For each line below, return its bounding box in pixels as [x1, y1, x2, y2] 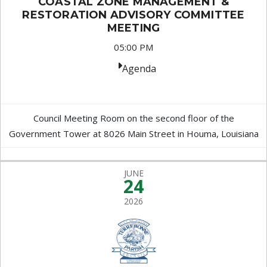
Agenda [122, 62, 156, 75]
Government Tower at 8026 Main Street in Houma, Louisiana [8, 128, 259, 139]
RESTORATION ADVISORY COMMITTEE [22, 8, 245, 21]
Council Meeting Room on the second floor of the [33, 112, 234, 124]
